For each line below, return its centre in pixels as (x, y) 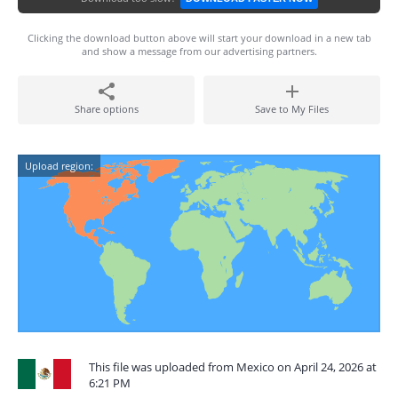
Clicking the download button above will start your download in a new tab (199, 38)
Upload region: (59, 166)
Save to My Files (292, 109)
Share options (106, 109)
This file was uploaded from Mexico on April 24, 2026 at (233, 367)
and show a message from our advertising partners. (199, 51)
